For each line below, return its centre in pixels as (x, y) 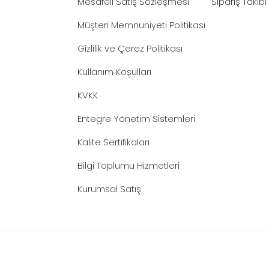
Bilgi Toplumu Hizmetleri (128, 165)
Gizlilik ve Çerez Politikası (130, 48)
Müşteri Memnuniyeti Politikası (141, 25)
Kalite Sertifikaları (113, 142)
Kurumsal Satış (109, 189)
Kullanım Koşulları (114, 72)
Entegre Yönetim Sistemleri (136, 119)
